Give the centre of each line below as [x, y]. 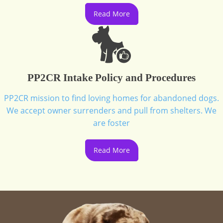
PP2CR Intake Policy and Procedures [111, 78]
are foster [111, 123]
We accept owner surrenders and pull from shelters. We [111, 111]
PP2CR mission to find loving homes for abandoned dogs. [111, 98]
